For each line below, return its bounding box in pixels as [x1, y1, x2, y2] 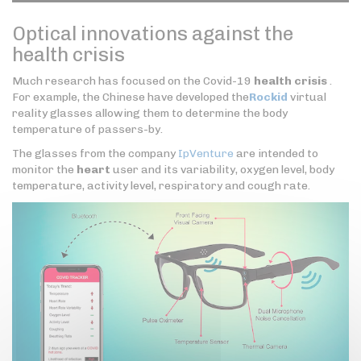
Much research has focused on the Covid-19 [12, 74, 254, 89]
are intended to [234, 147, 318, 161]
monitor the [12, 163, 77, 177]
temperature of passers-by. [12, 122, 163, 137]
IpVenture [178, 147, 234, 161]
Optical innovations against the [12, 22, 293, 46]
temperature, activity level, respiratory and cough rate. [12, 179, 310, 193]
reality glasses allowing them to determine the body [12, 106, 288, 121]
